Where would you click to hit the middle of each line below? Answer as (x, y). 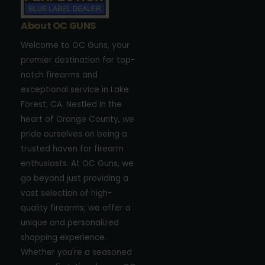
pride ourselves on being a (74, 134)
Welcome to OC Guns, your (75, 46)
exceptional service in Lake (75, 90)
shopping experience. (64, 238)
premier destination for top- (78, 60)
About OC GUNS (59, 26)
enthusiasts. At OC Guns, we (77, 164)
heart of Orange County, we (78, 119)
